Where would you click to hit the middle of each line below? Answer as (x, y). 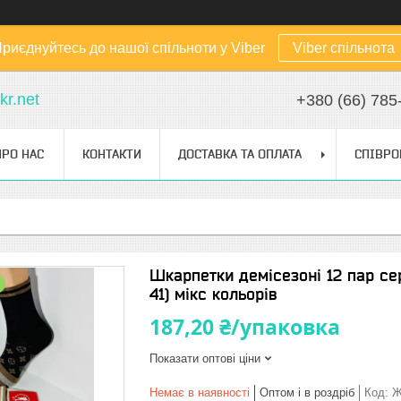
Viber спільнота (344, 48)
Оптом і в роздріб (307, 392)
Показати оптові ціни (205, 358)
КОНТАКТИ (112, 154)
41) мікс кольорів (213, 294)
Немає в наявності (200, 392)
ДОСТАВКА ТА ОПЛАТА (240, 154)
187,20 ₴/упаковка (245, 327)
